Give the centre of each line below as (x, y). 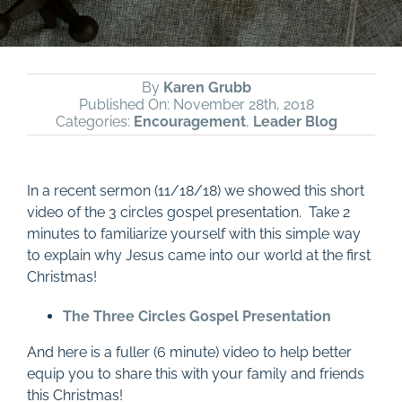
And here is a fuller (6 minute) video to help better (189, 352)
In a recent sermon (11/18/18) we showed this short (195, 191)
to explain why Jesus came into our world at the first (198, 255)
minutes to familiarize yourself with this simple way (193, 234)
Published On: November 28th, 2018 (197, 105)
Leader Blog (295, 122)
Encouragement (190, 122)
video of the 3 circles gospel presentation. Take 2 (188, 212)
